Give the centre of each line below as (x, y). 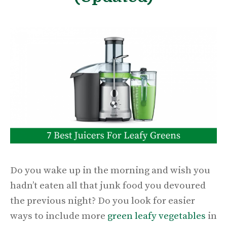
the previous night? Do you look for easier (103, 201)
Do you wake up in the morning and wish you (110, 170)
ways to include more (59, 216)
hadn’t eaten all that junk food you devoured (108, 185)
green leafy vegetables (157, 216)
